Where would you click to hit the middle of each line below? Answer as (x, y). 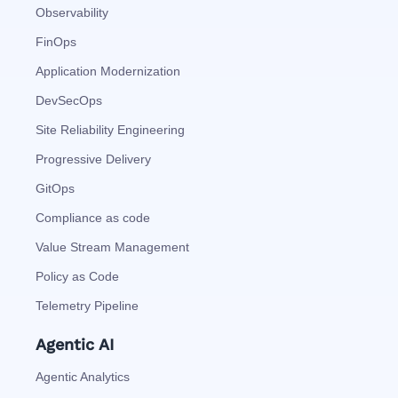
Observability (72, 12)
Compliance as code (93, 217)
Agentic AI (75, 344)
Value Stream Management (112, 247)
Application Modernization (108, 71)
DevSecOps (69, 100)
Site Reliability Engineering (110, 129)
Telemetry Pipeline (87, 305)
